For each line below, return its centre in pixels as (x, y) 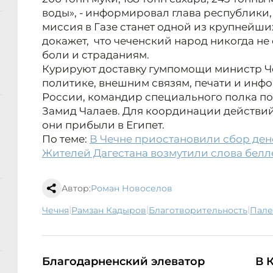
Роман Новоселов (132, 189)
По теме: (66, 139)
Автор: (76, 189)
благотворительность (201, 211)
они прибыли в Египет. (103, 125)
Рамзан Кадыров (112, 211)
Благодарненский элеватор (123, 262)
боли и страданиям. (96, 55)
